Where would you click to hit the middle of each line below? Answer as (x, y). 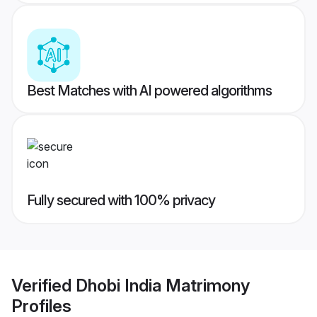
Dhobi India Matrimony (163, 285)
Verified (44, 285)
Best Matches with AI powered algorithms (149, 91)
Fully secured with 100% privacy (121, 201)
